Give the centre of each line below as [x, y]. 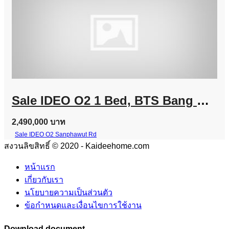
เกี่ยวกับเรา [44, 179]
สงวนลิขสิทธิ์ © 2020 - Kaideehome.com [77, 146]
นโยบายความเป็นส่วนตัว [68, 192]
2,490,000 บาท [39, 122]
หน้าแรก [40, 167]
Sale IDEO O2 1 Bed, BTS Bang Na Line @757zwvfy [203, 100]
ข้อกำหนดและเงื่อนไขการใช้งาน [83, 205]
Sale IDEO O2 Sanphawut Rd [56, 134]
